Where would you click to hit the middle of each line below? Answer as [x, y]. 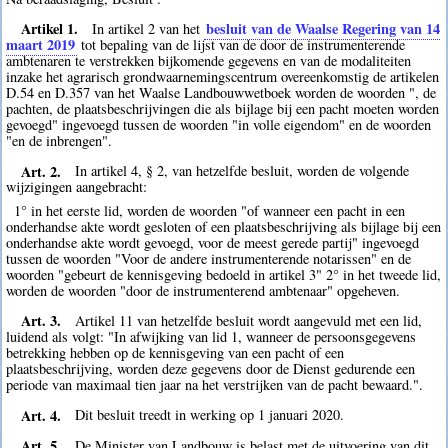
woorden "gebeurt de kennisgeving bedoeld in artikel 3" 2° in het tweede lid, [224, 274]
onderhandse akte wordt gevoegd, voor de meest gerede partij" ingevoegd [213, 242]
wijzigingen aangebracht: [77, 187]
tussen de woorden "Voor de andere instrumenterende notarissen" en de [209, 258]
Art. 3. [40, 320]
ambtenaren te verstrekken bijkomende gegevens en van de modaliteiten [209, 60]
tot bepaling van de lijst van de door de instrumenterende [241, 44]
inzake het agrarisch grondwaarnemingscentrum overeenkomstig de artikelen [223, 76]
